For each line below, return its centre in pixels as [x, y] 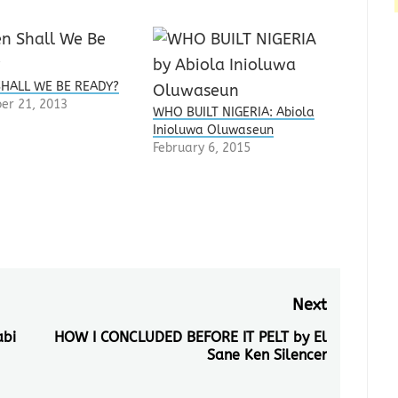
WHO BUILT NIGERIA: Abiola [234, 112]
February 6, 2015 [202, 147]
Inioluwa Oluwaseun [214, 130]
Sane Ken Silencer [267, 354]
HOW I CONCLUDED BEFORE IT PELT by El [190, 337]
